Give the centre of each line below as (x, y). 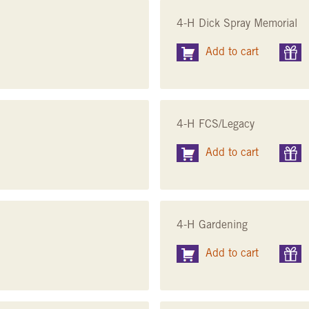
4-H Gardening (212, 225)
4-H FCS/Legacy (216, 124)
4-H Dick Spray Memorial (237, 24)
